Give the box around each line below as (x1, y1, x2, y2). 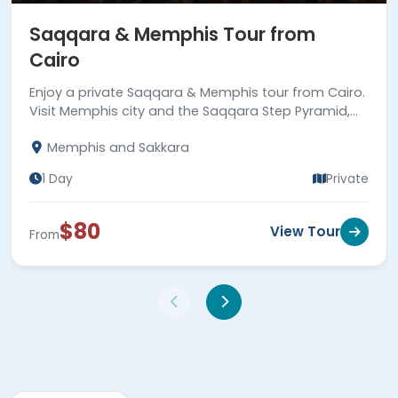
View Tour (270, 221, 340, 241)
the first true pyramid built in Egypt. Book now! (29, 120, 324, 139)
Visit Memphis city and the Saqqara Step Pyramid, (29, 101, 350, 120)
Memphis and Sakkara (44, 138, 189, 156)
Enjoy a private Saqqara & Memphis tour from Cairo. (29, 83, 365, 101)
